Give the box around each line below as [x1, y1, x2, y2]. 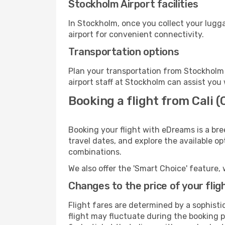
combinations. [68, 147, 122, 157]
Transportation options [68, 46, 179, 58]
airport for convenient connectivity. [68, 30, 204, 39]
